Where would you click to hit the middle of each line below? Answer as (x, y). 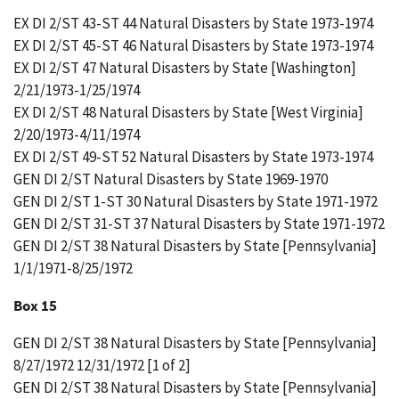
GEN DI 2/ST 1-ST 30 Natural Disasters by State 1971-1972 (195, 201)
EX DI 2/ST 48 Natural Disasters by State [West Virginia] (188, 112)
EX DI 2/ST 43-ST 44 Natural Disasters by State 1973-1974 (193, 23)
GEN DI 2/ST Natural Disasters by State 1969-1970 (171, 179)
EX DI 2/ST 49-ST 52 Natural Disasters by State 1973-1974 (193, 157)
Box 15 (35, 305)
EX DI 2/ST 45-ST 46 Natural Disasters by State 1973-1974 (193, 45)
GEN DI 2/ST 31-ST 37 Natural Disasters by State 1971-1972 (199, 224)
